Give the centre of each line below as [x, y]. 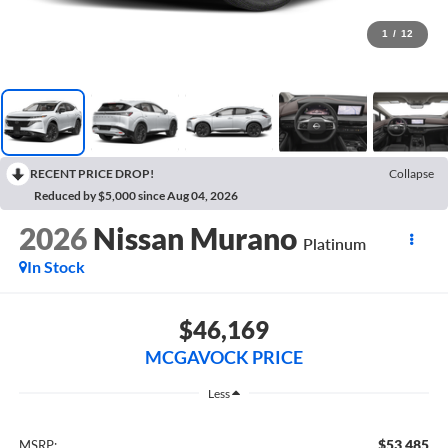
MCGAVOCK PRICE [224, 356]
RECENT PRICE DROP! [92, 173]
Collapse [411, 173]
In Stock [55, 267]
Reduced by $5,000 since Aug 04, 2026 [136, 195]
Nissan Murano [194, 238]
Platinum [334, 244]
